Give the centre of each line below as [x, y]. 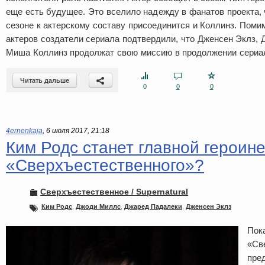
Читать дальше [45, 80]
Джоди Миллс [98, 206]
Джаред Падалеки [153, 206]
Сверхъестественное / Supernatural [114, 192]
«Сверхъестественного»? [105, 165]
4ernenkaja [24, 131]
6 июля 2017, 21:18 [78, 131]
